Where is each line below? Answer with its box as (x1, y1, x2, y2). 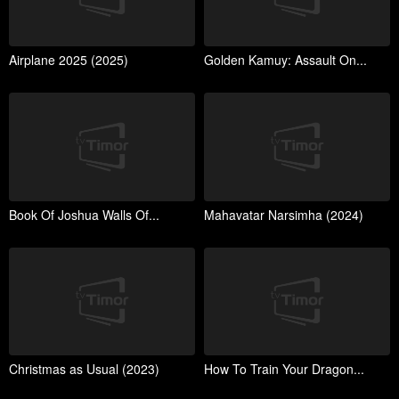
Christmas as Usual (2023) (9, 360, 159, 379)
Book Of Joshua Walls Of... (9, 205, 159, 224)
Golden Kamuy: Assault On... (204, 51, 367, 69)
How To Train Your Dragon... (204, 360, 364, 379)
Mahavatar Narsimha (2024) (204, 205, 363, 224)
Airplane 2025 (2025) (9, 51, 128, 69)
